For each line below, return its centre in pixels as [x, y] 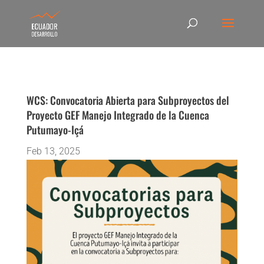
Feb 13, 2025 [53, 151]
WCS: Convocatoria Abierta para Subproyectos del [128, 100]
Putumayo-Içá [55, 130]
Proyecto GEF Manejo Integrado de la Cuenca [118, 115]
